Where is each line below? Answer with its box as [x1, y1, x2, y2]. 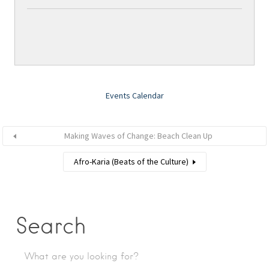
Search [16, 213, 86, 240]
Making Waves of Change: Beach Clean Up [64, 130, 213, 142]
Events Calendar [105, 90, 164, 101]
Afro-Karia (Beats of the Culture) [73, 156, 189, 168]
